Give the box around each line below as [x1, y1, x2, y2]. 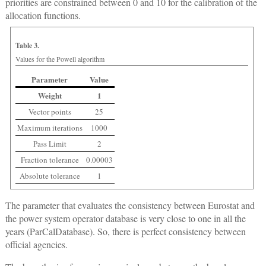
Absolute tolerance [19, 170, 80, 182]
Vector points [28, 106, 71, 118]
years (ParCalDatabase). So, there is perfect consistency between [5, 225, 246, 238]
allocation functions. [5, 9, 81, 22]
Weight [37, 90, 62, 102]
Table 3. [15, 40, 39, 51]
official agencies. [5, 238, 68, 251]
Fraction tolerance [20, 154, 79, 166]
